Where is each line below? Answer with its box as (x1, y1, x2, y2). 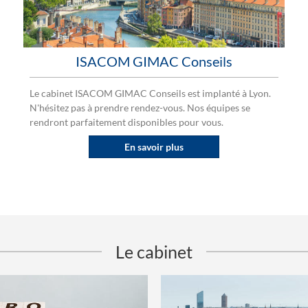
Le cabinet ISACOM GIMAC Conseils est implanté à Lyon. (30, 87, 271, 99)
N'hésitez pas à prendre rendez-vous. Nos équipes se (30, 101, 250, 113)
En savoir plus (124, 140, 184, 153)
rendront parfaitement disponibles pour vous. (30, 115, 223, 128)
